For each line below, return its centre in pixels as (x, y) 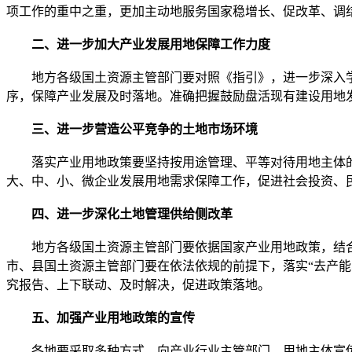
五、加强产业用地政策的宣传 (101, 317)
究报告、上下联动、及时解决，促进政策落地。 (138, 284)
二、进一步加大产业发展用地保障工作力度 (138, 44)
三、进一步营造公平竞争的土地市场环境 (132, 129)
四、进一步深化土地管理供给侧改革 (119, 214)
